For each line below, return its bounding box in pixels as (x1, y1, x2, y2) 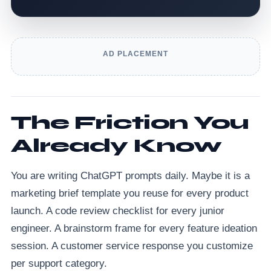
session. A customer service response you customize (11, 240, 253, 252)
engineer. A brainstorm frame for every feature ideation (11, 222, 257, 234)
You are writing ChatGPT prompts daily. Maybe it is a (11, 169, 250, 181)
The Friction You (11, 110, 249, 134)
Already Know (11, 133, 222, 157)
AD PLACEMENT (103, 49, 168, 58)
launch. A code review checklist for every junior (11, 204, 224, 217)
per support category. (11, 257, 107, 269)
